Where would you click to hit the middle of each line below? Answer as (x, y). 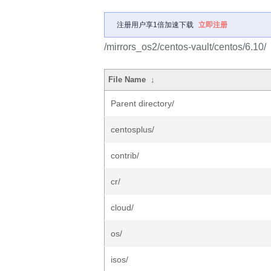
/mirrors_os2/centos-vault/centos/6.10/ (185, 47)
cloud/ (122, 207)
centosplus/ (132, 129)
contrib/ (125, 155)
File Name (127, 80)
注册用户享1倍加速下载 (155, 25)
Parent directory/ (142, 103)
